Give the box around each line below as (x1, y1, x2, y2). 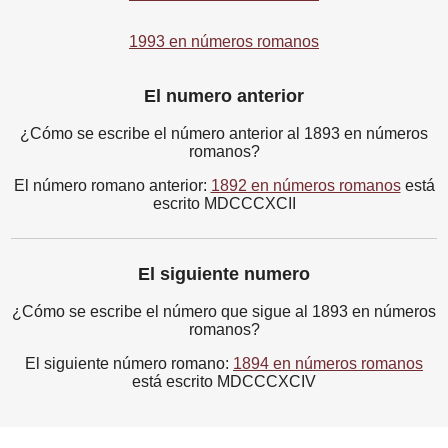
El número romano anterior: (13, 177, 211, 195)
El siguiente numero (138, 264, 310, 285)
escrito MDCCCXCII (152, 195, 296, 213)
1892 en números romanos (210, 177, 401, 195)
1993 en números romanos (129, 33, 319, 51)
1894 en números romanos (233, 355, 423, 373)
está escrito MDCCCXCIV (132, 373, 316, 391)
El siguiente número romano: (25, 355, 233, 373)
